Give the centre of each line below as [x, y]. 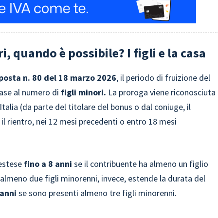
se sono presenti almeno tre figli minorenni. [97, 193]
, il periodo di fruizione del [163, 78]
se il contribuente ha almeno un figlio [140, 164]
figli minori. [85, 92]
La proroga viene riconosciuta [162, 92]
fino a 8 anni [48, 164]
